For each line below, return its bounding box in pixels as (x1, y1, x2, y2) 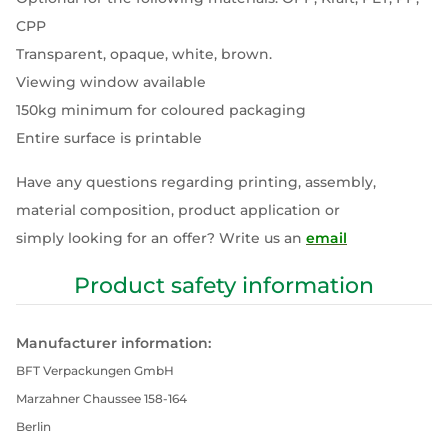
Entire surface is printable (16, 129, 202, 148)
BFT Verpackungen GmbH (16, 363, 174, 379)
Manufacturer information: (16, 334, 211, 353)
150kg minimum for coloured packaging (16, 101, 306, 120)
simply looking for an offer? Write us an (16, 229, 306, 248)
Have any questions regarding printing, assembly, (16, 173, 376, 192)
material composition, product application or (16, 201, 340, 220)
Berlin (16, 419, 51, 435)
